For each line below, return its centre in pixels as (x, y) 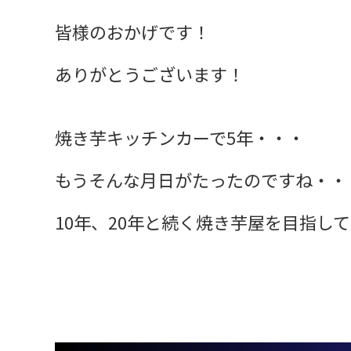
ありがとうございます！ (150, 73)
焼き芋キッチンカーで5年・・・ (180, 137)
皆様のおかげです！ (132, 31)
